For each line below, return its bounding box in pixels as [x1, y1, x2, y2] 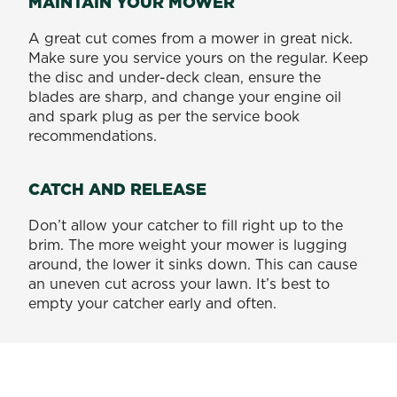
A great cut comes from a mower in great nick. [28, 27, 353, 48]
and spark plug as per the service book [28, 105, 300, 126]
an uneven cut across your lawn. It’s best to [28, 273, 330, 293]
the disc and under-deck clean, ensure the [28, 66, 321, 87]
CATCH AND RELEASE [28, 177, 211, 200]
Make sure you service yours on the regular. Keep [28, 47, 369, 67]
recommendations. [28, 125, 161, 145]
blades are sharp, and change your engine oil [28, 86, 341, 106]
